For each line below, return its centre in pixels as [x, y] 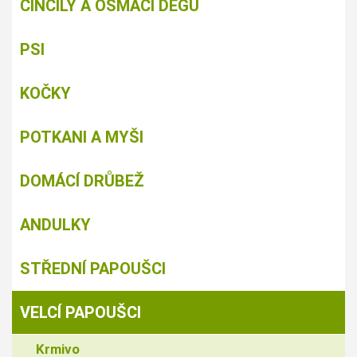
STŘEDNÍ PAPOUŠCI [93, 268]
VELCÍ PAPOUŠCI [80, 312]
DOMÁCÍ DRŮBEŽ [82, 180]
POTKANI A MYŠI [82, 137]
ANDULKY [55, 224]
